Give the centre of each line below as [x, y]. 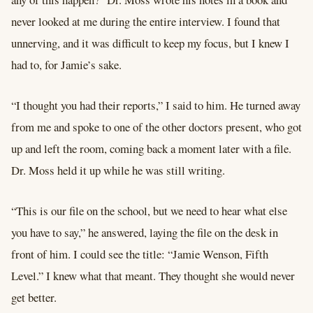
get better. [34, 298]
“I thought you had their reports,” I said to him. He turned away [156, 105]
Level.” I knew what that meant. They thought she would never [153, 276]
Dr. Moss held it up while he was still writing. [118, 170]
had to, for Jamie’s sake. [66, 65]
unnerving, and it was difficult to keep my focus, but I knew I [150, 43]
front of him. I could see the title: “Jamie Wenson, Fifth [140, 254]
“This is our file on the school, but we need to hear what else [149, 211]
